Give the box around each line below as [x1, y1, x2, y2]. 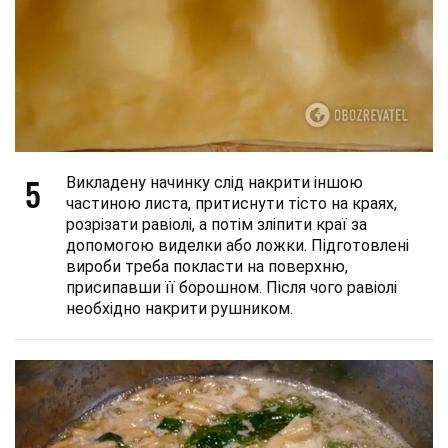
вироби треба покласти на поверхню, [66, 256, 348, 276]
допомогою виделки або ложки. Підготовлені [66, 235, 409, 255]
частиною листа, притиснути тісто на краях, [66, 193, 397, 213]
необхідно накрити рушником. [66, 298, 293, 318]
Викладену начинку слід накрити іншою [66, 172, 363, 192]
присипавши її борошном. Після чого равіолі [66, 277, 397, 297]
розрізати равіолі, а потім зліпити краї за [66, 214, 367, 234]
